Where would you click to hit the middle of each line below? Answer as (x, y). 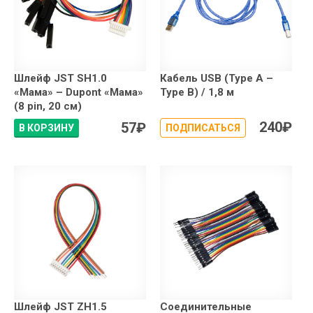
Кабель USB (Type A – (217, 79)
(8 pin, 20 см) (48, 107)
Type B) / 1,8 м (197, 93)
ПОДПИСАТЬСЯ (203, 128)
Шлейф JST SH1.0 (60, 79)
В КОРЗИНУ (46, 128)
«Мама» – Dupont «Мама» (79, 93)
